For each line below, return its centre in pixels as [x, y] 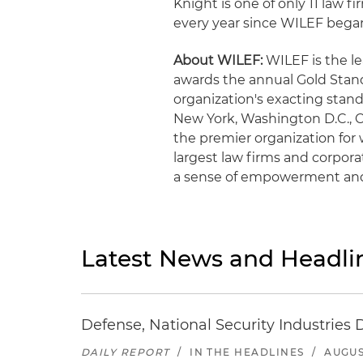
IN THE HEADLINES [247, 352]
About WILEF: [218, 60]
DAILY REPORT [126, 352]
